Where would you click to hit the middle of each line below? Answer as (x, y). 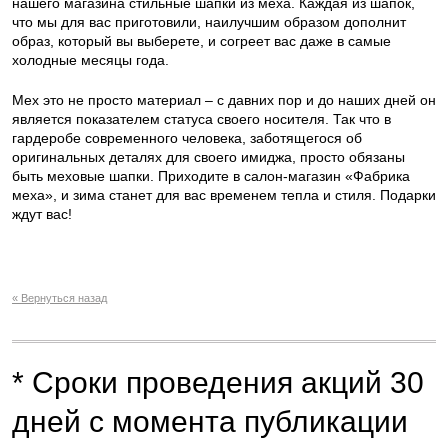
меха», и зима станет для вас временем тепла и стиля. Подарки (224, 194)
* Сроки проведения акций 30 (218, 382)
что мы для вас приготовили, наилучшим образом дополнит (209, 21)
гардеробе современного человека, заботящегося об (187, 137)
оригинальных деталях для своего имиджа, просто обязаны (208, 156)
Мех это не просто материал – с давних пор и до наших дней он (224, 99)
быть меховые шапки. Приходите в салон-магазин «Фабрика (211, 175)
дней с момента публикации (210, 421)
